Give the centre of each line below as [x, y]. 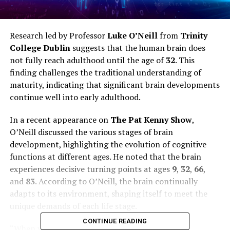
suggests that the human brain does [138, 47]
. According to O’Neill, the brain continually [116, 181]
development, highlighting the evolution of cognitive [108, 144]
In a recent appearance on [60, 119]
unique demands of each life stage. [73, 206]
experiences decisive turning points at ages [91, 169]
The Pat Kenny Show [151, 119]
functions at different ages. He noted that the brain [105, 156]
